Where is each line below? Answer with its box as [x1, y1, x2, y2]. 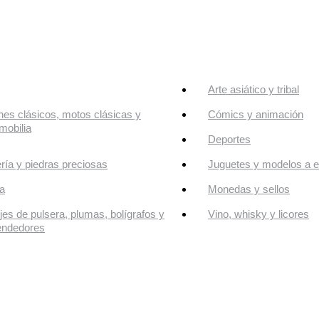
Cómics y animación [208, 108, 303, 121]
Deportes [208, 133, 251, 146]
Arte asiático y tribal [208, 83, 299, 96]
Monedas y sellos [208, 183, 290, 196]
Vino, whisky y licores [208, 208, 309, 221]
